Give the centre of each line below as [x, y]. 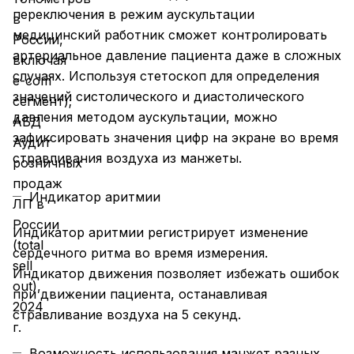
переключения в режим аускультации [134, 15]
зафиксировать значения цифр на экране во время [175, 138]
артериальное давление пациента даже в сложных [177, 56]
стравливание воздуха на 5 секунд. [127, 315]
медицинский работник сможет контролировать [170, 35]
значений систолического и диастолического [158, 97]
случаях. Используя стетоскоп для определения [166, 76]
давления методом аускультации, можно [145, 117]
